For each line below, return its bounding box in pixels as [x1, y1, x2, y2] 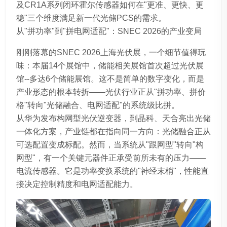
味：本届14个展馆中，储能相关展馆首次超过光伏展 [16, 61, 204, 70]
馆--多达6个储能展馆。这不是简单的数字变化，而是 [16, 74, 204, 83]
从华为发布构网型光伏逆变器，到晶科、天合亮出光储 [16, 113, 211, 123]
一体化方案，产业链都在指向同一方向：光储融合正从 [16, 127, 211, 136]
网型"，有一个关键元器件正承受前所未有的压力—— [16, 153, 206, 162]
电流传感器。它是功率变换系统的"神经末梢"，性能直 [16, 166, 209, 175]
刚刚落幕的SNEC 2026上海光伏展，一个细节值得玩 [16, 48, 206, 57]
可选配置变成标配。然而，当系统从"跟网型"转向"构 [16, 140, 204, 149]
